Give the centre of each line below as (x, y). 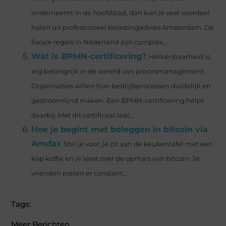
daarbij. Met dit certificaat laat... (83, 115)
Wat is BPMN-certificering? (89, 56)
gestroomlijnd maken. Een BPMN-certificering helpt (118, 100)
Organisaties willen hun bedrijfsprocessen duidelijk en (121, 86)
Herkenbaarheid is (179, 56)
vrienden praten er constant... (79, 173)
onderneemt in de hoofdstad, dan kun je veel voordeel (121, 13)
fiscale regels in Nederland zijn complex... (100, 42)
